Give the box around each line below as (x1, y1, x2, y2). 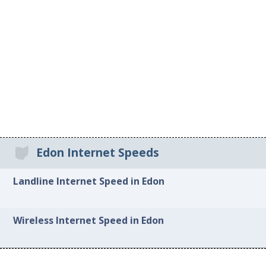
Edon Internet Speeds (36, 145, 159, 161)
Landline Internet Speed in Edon (13, 174, 165, 188)
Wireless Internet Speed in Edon (13, 214, 164, 227)
